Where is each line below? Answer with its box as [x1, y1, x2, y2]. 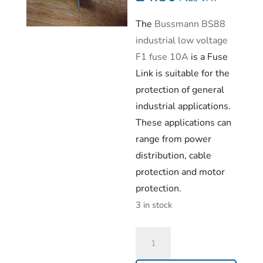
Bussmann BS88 [154, 18, 226, 31]
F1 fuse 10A [136, 50, 191, 63]
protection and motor [136, 166, 225, 178]
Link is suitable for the [136, 67, 230, 80]
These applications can [136, 116, 232, 129]
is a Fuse [191, 50, 228, 63]
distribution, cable [136, 149, 212, 162]
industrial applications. [136, 100, 231, 113]
